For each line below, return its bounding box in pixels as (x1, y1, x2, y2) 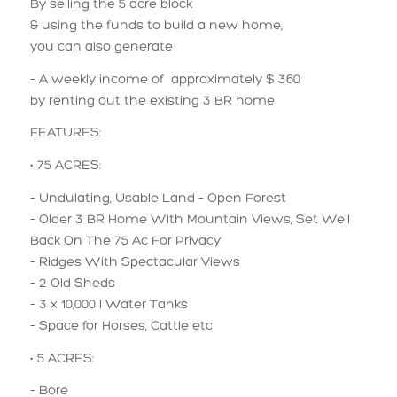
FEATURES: (29, 127, 101, 141)
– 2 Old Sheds (29, 276, 115, 291)
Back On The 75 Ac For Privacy (29, 234, 221, 248)
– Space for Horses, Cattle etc (29, 319, 213, 333)
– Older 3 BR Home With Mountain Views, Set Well (29, 213, 350, 227)
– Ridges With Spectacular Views (29, 255, 240, 269)
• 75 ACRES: (29, 160, 101, 174)
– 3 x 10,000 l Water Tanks (29, 298, 188, 312)
